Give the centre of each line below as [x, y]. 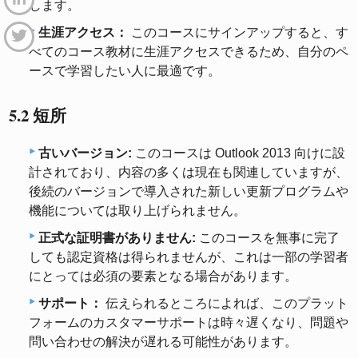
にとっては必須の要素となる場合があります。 [163, 276]
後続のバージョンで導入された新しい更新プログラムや [189, 192]
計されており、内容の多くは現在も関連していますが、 [189, 173]
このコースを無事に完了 [268, 238]
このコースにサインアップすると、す [238, 32]
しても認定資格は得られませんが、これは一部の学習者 [189, 257]
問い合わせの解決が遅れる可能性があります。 [163, 342]
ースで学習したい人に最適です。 [125, 70]
